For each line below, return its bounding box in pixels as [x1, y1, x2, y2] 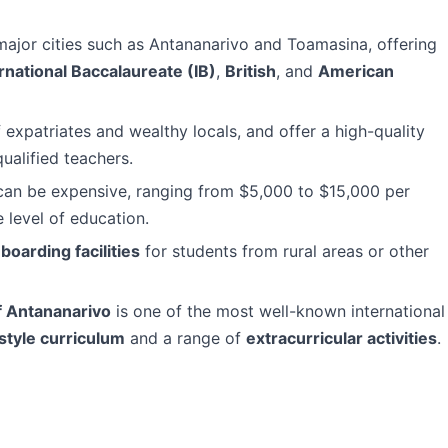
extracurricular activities [246, 328, 437, 348]
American [318, 61, 394, 81]
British [225, 61, 276, 81]
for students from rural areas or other [140, 241, 429, 261]
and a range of [125, 328, 246, 348]
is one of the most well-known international [111, 301, 445, 321]
